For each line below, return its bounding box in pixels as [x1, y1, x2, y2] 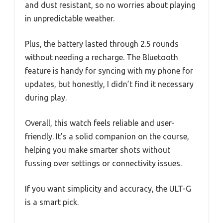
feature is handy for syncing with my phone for [25, 66, 193, 75]
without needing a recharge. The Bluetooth [25, 52, 178, 62]
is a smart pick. [25, 197, 79, 207]
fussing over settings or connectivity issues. [25, 158, 182, 168]
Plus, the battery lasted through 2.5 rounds [25, 39, 179, 48]
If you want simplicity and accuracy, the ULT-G [25, 184, 191, 193]
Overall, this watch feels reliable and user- [25, 118, 174, 127]
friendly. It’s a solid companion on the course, [25, 131, 189, 141]
